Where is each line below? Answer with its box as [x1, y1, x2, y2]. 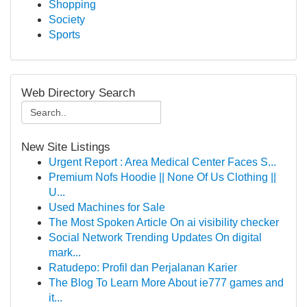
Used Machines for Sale [49, 201, 165, 213]
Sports [49, 29, 80, 40]
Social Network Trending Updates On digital [49, 232, 262, 243]
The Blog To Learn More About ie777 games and [49, 277, 284, 288]
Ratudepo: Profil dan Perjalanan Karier [49, 262, 237, 273]
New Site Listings [21, 140, 110, 153]
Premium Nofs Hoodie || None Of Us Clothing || [49, 171, 276, 183]
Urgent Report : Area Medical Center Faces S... [49, 156, 276, 168]
